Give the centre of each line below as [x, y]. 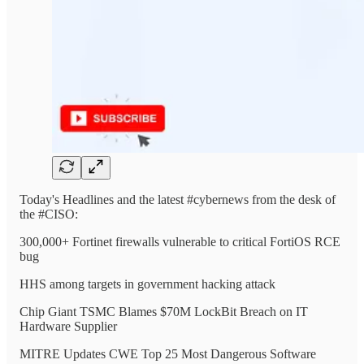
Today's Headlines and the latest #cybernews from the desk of [178, 199]
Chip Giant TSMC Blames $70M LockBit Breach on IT [164, 311]
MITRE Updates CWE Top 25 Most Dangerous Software [168, 353]
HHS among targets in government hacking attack [147, 284]
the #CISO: [49, 214]
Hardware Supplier [68, 326]
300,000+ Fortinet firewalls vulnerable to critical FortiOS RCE [180, 241]
